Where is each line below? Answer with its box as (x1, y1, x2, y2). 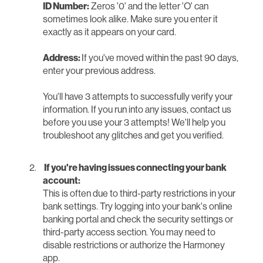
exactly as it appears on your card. (43, 28, 176, 38)
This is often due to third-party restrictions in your (43, 189, 235, 199)
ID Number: (43, 2, 89, 12)
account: (43, 176, 80, 186)
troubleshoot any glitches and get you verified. (43, 131, 224, 141)
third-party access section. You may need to (43, 228, 215, 238)
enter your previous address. (43, 66, 156, 76)
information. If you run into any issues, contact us (43, 105, 231, 115)
